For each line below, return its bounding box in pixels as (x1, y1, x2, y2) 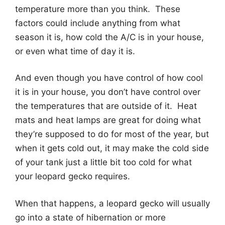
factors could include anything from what (15, 18, 180, 28)
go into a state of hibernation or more (15, 212, 166, 222)
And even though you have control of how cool (15, 73, 203, 83)
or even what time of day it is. (15, 46, 135, 56)
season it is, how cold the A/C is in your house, (15, 32, 204, 42)
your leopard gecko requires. (15, 171, 130, 182)
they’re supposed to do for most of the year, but (15, 129, 209, 140)
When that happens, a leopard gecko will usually (15, 198, 210, 208)
